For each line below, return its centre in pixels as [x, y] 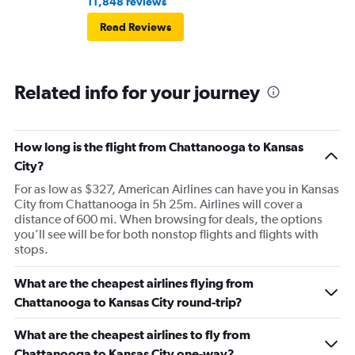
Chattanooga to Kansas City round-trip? [128, 302]
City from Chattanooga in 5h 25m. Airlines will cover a [158, 204]
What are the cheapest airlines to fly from [132, 335]
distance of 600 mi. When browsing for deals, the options [168, 219]
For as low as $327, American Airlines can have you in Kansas [177, 189]
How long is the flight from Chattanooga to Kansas [159, 147]
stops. [31, 250]
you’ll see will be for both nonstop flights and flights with [166, 235]
